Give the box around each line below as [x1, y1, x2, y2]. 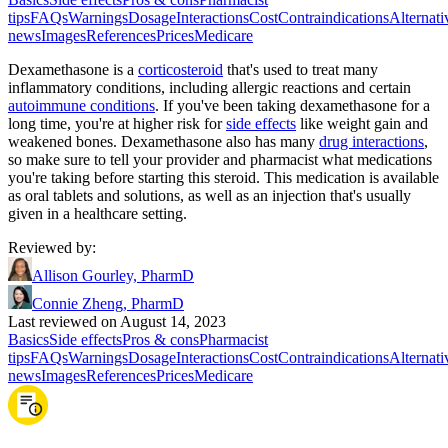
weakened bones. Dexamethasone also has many [8, 132, 319, 150]
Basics [8, 330, 49, 348]
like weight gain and [296, 114, 428, 132]
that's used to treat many [223, 60, 378, 78]
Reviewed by [8, 238, 92, 256]
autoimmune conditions [8, 96, 155, 114]
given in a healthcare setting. [8, 204, 187, 222]
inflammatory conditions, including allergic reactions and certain [8, 78, 411, 96]
